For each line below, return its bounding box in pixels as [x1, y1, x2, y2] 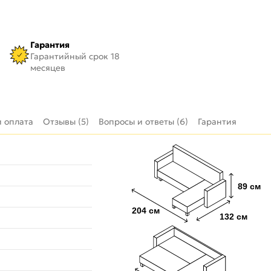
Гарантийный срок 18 [30, 50, 120, 62]
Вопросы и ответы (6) [99, 116, 188, 127]
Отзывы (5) [43, 116, 89, 127]
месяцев [30, 62, 65, 73]
